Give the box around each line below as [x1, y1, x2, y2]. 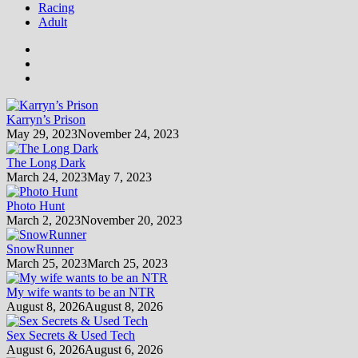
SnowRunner [6, 241, 74, 256]
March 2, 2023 [6, 213, 81, 227]
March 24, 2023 [6, 169, 87, 184]
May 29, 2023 [6, 126, 78, 141]
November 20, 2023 [81, 213, 182, 227]
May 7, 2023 [87, 169, 152, 184]
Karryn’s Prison [6, 112, 86, 126]
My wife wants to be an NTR [6, 284, 155, 299]
